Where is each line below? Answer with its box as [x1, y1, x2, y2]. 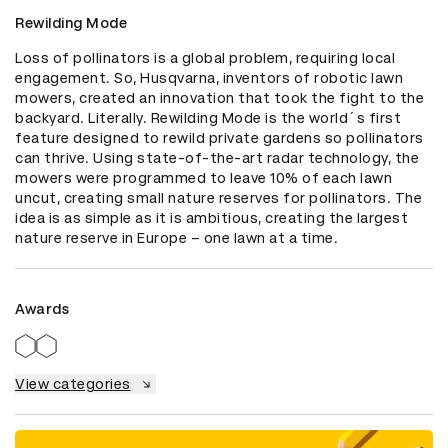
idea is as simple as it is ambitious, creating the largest [15, 210, 408, 227]
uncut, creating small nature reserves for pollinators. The [15, 190, 422, 207]
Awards [15, 301, 69, 318]
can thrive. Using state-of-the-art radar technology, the [15, 150, 419, 167]
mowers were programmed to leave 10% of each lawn [15, 170, 392, 187]
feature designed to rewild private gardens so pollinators [15, 130, 424, 147]
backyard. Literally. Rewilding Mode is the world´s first [15, 110, 401, 127]
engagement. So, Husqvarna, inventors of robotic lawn [15, 70, 403, 87]
